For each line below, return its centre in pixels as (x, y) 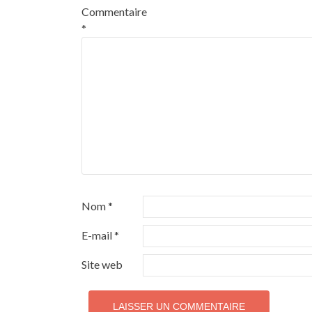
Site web (102, 264)
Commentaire (114, 11)
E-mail (98, 235)
